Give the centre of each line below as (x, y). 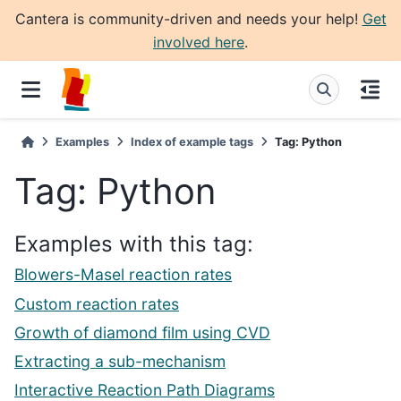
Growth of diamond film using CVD (142, 332)
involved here (199, 42)
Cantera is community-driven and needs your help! (188, 19)
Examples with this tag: (134, 244)
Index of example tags (192, 142)
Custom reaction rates (97, 303)
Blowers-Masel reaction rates (123, 275)
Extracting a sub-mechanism (120, 362)
